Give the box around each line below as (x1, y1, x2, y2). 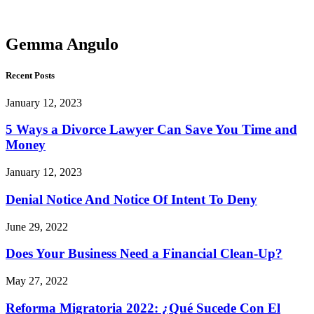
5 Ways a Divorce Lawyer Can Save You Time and (6, 122, 297, 137)
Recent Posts (6, 69, 55, 81)
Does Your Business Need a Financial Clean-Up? (6, 246, 282, 261)
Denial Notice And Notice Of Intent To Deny (6, 191, 257, 207)
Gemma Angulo (6, 35, 118, 54)
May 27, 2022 (6, 275, 68, 287)
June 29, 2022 (6, 220, 68, 233)
